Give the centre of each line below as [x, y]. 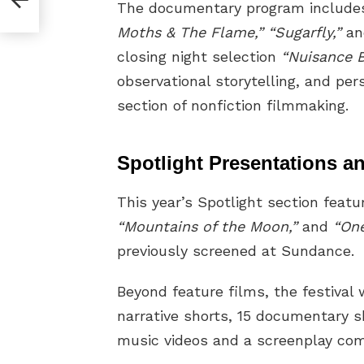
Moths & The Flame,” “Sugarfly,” [229, 32]
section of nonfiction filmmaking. [233, 106]
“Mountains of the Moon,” [207, 227]
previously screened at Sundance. [236, 251]
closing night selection [199, 57]
